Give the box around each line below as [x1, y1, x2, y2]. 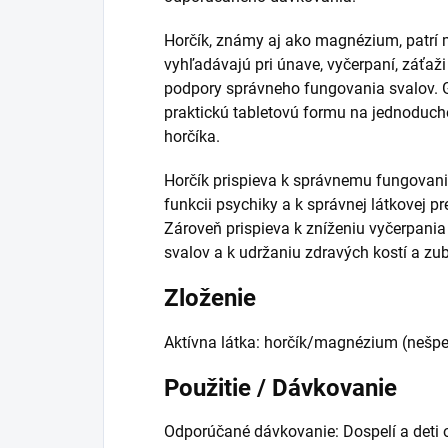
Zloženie [164, 283, 256, 312]
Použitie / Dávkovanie [164, 373, 397, 402]
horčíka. [164, 126, 220, 146]
